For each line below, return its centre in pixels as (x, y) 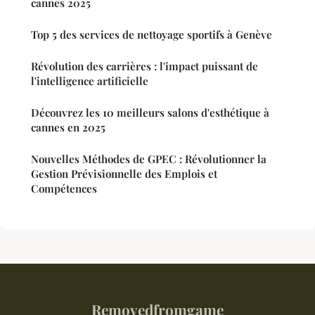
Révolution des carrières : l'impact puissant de (144, 66)
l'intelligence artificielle (90, 81)
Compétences (64, 189)
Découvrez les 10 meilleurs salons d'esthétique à (150, 113)
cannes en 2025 (68, 128)
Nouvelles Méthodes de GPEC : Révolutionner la (149, 159)
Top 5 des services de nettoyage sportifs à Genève (152, 35)
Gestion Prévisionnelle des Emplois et (124, 174)
